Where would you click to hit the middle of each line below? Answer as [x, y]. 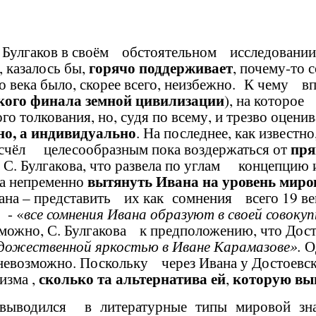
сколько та [75, 278]
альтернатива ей [171, 278]
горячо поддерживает [161, 67]
